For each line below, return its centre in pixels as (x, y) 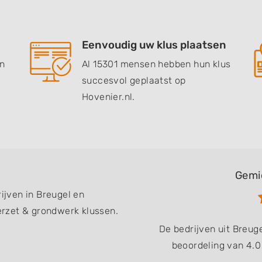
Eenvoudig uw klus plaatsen (154, 45)
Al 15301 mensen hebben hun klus (156, 64)
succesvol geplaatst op (134, 80)
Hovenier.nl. (108, 97)
